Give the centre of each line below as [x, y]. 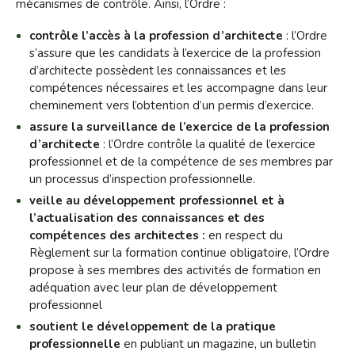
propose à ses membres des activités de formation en [175, 270]
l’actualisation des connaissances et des [147, 218]
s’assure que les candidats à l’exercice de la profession [175, 53]
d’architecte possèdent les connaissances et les [157, 71]
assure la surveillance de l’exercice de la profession [179, 127]
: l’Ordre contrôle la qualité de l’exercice [207, 144]
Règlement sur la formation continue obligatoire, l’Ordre [179, 253]
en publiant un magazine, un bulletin [218, 344]
